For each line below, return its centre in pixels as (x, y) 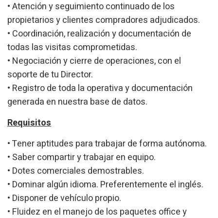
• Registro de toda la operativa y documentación (100, 88)
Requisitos (29, 123)
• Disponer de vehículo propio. (64, 198)
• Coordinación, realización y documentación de (99, 34)
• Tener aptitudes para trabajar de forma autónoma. (107, 144)
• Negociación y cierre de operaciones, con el (94, 61)
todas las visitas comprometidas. (72, 47)
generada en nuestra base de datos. (77, 102)
